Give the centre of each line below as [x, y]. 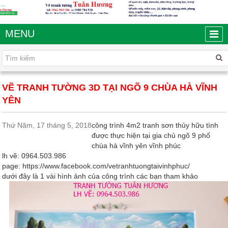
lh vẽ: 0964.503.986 [34, 156]
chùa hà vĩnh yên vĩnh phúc [136, 146]
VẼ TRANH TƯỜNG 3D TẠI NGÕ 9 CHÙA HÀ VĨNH [110, 88]
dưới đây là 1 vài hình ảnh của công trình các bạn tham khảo [100, 176]
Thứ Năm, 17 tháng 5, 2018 [47, 125]
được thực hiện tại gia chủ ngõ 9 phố [151, 136]
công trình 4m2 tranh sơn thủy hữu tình [155, 125]
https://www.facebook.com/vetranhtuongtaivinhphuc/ [106, 166]
